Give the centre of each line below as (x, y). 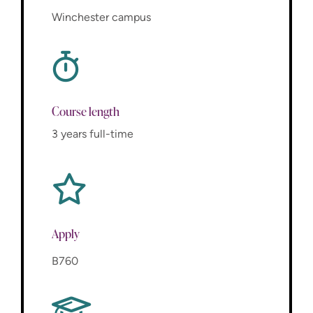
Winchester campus (101, 17)
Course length (86, 111)
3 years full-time (93, 134)
